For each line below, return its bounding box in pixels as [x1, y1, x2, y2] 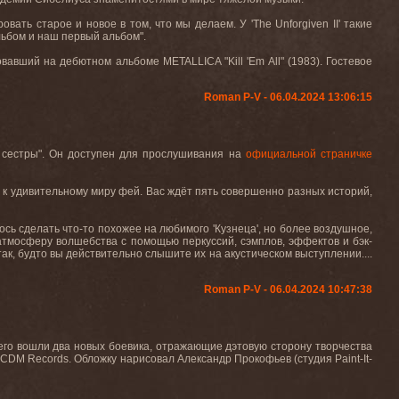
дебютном [60, 55, 112, 68]
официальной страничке [245, 148, 373, 160]
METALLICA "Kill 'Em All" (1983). [162, 55, 327, 68]
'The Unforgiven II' [247, 18, 345, 30]
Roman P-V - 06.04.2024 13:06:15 [204, 91, 372, 103]
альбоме [115, 55, 159, 68]
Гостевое [326, 55, 373, 68]
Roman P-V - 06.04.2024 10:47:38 [204, 283, 372, 296]
